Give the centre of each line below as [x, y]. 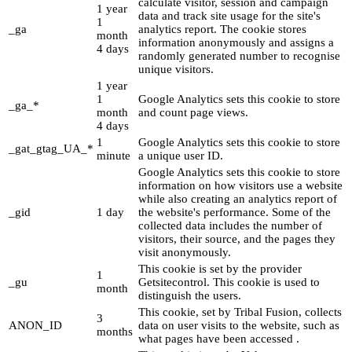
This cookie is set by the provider [220, 269]
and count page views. [193, 113]
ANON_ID [35, 326]
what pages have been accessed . [219, 339]
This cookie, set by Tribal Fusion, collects [240, 312]
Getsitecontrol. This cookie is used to [229, 282]
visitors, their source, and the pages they [237, 239]
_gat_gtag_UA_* [51, 149]
